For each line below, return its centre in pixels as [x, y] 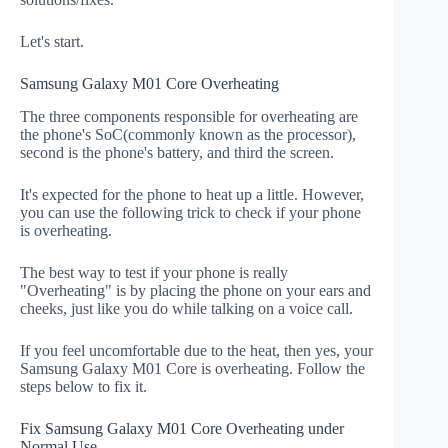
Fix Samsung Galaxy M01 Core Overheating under [182, 428]
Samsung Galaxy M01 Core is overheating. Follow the [192, 368]
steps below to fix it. [83, 386]
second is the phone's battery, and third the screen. [177, 152]
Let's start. [52, 41]
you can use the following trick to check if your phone [190, 212]
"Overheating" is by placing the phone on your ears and [195, 290]
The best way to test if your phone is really [154, 272]
